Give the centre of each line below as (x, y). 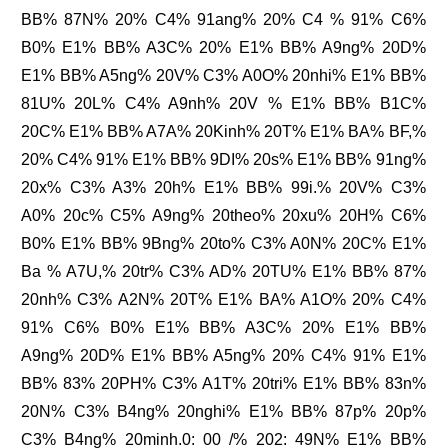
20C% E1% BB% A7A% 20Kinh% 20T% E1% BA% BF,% (223, 132)
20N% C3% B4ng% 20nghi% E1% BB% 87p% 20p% (223, 412)
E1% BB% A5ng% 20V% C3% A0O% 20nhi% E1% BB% (223, 76)
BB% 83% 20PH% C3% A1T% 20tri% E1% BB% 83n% (223, 384)
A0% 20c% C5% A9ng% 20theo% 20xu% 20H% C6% (223, 216)
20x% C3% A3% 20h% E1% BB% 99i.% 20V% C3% (223, 188)
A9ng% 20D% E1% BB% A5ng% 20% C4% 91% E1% (223, 356)
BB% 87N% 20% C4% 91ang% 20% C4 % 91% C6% (223, 20)
